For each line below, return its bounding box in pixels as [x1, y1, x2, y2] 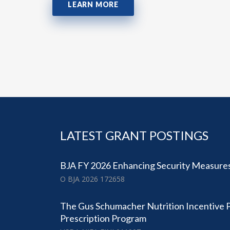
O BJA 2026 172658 [60, 174, 125, 184]
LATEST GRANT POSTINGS [60, 128, 208, 143]
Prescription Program [60, 213, 146, 224]
